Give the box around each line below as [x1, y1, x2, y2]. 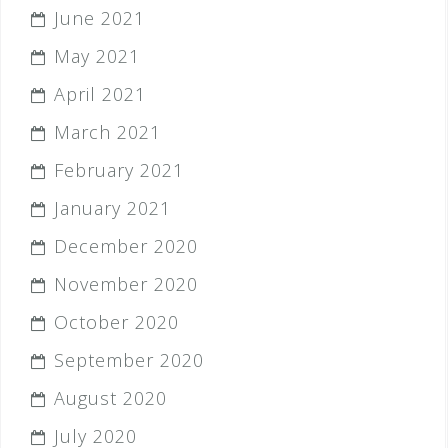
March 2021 [54, 120, 161, 144]
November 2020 [54, 272, 198, 296]
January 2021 [54, 196, 171, 220]
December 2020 [54, 234, 198, 258]
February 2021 [54, 158, 184, 182]
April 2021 [54, 82, 146, 106]
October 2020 [54, 310, 179, 334]
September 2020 [54, 348, 204, 372]
